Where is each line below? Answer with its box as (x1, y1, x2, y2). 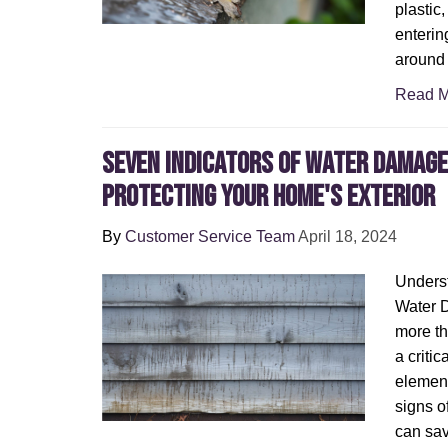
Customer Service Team (125, 228, 295, 245)
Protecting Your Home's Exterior (102, 179, 435, 215)
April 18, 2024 (298, 228, 397, 245)
